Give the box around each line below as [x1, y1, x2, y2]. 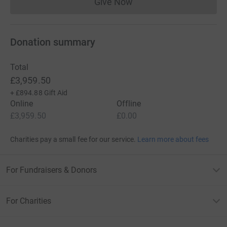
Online [10, 98, 33, 108]
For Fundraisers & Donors [6, 165, 97, 175]
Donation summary [10, 35, 95, 48]
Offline [117, 98, 141, 108]
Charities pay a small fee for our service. [10, 135, 136, 143]
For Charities [6, 196, 51, 206]
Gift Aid [44, 88, 68, 97]
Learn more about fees [137, 135, 209, 143]
